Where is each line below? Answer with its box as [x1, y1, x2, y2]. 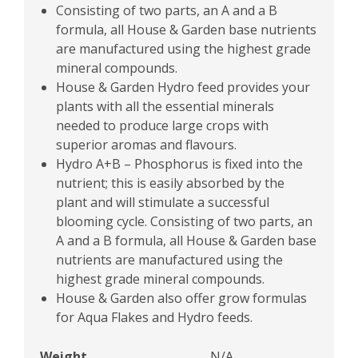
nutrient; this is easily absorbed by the [56, 173, 284, 192]
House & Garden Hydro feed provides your [56, 78, 310, 96]
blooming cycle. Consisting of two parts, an [56, 212, 312, 230]
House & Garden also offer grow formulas [56, 288, 307, 307]
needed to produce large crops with [56, 116, 268, 134]
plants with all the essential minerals [56, 97, 274, 115]
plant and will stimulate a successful [56, 193, 269, 211]
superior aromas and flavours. [56, 135, 237, 153]
